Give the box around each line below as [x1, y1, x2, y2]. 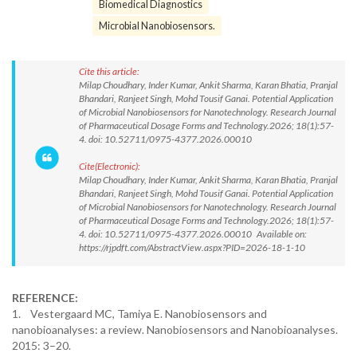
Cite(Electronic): [79, 160, 140, 172]
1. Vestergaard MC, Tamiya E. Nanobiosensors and [12, 307, 267, 320]
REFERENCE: [12, 291, 78, 304]
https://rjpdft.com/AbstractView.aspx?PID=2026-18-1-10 [79, 241, 305, 253]
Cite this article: [79, 65, 139, 77]
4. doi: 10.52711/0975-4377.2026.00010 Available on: [79, 228, 307, 240]
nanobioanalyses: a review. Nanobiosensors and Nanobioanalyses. [12, 323, 338, 336]
